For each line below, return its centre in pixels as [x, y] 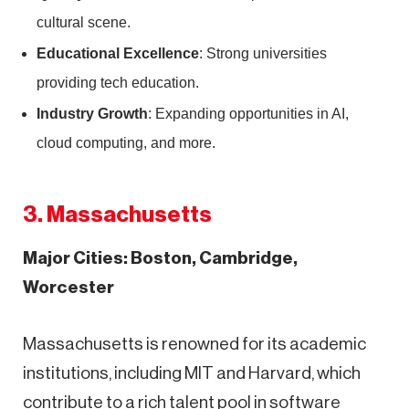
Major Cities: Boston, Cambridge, [160, 257]
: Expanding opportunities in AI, [248, 113]
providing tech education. [118, 82]
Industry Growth [92, 113]
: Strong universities [263, 53]
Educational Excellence [118, 53]
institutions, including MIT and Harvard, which [192, 372]
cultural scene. [84, 22]
